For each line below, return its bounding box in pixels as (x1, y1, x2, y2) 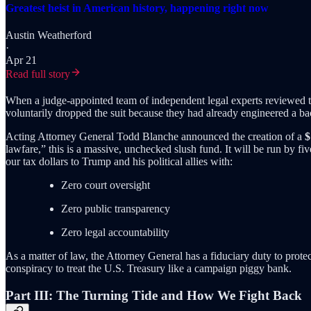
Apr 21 (6, 54, 37, 67)
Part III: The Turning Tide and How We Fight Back (6, 288, 302, 303)
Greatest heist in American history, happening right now (6, 2, 269, 15)
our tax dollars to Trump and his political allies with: (6, 155, 233, 168)
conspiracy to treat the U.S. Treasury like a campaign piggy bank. (6, 262, 292, 275)
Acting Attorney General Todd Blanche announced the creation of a (6, 131, 305, 143)
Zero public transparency (61, 203, 170, 215)
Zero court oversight (61, 179, 150, 192)
